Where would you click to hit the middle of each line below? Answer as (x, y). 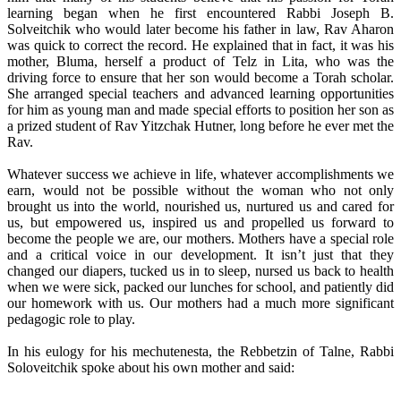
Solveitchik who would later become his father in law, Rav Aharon (200, 30)
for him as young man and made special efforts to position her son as (200, 110)
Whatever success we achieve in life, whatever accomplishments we (200, 175)
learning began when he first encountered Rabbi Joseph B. (200, 13)
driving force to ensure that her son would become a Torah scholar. (200, 78)
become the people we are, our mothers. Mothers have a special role (200, 239)
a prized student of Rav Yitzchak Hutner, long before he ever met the (200, 126)
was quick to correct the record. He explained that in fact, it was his (200, 46)
